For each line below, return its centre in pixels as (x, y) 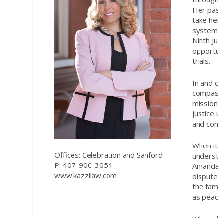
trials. (201, 61)
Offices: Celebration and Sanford (108, 154)
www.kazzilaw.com (85, 175)
